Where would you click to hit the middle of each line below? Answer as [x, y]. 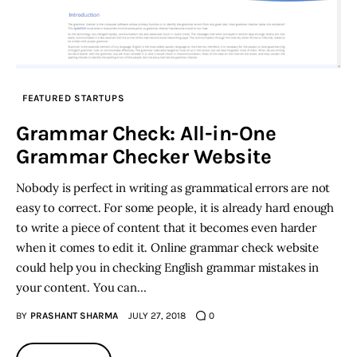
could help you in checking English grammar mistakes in [167, 268]
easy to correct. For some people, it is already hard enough [175, 208]
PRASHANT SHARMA [74, 316]
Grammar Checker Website [144, 157]
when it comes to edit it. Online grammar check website [167, 248]
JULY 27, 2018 [157, 316]
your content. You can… [81, 288]
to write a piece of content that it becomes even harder [166, 228]
